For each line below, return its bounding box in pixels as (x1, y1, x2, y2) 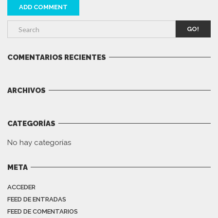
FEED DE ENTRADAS (7, 195, 66, 203)
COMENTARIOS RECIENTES (7, 53, 106, 62)
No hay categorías (7, 138, 71, 147)
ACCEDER (7, 183, 36, 191)
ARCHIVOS (7, 86, 46, 95)
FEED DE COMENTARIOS (7, 207, 78, 215)
